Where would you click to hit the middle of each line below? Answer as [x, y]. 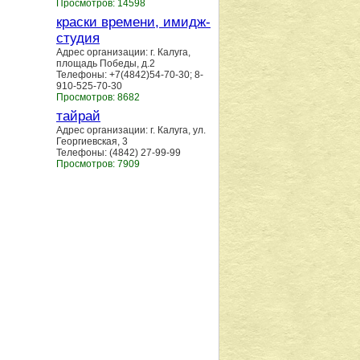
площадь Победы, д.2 [106, 63]
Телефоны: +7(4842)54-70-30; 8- [130, 75]
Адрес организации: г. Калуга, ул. [131, 130]
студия [78, 38]
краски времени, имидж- [133, 22]
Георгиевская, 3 [92, 141]
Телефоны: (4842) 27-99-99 [119, 153]
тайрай [78, 116]
